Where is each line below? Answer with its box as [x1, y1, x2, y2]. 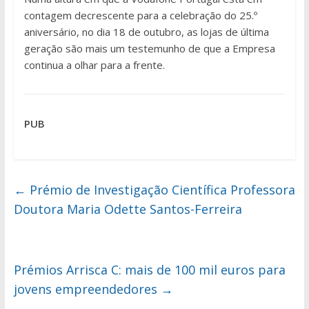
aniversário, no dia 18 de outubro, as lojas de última [23, 25, 269, 39]
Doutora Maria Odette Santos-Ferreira [13, 201, 242, 218]
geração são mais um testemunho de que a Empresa [23, 41, 275, 56]
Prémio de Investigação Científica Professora [26, 181, 295, 199]
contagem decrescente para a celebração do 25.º [23, 8, 257, 23]
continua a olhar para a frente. [23, 58, 165, 72]
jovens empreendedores [13, 281, 161, 298]
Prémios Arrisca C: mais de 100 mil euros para [13, 261, 286, 279]
